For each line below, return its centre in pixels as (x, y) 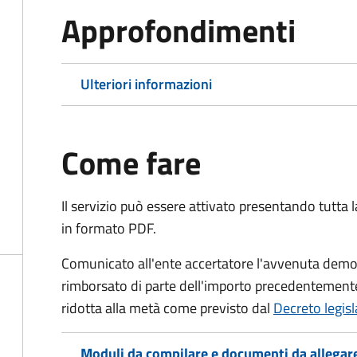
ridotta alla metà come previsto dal (167, 308)
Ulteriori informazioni (146, 84)
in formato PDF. (109, 228)
